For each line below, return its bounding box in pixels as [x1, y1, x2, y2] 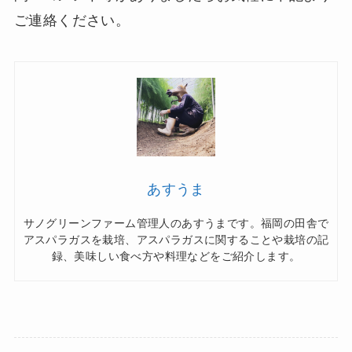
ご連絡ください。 [13, 12, 130, 28]
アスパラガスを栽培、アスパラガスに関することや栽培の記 [23, 233, 329, 246]
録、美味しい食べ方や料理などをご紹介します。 [51, 249, 301, 262]
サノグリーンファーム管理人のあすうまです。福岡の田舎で [23, 216, 329, 229]
